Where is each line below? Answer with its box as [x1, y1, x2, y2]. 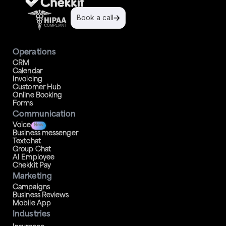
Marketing [13, 173, 52, 181]
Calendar [13, 68, 42, 75]
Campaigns [13, 184, 50, 191]
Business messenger [13, 130, 78, 137]
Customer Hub [13, 84, 62, 91]
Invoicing [13, 76, 42, 83]
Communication [13, 110, 76, 119]
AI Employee [13, 154, 55, 161]
